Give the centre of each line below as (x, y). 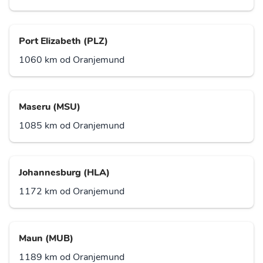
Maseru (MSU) (50, 107)
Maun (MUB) (46, 239)
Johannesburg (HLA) (64, 173)
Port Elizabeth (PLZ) (63, 41)
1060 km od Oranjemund (72, 60)
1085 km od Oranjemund (72, 126)
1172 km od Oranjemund (72, 192)
